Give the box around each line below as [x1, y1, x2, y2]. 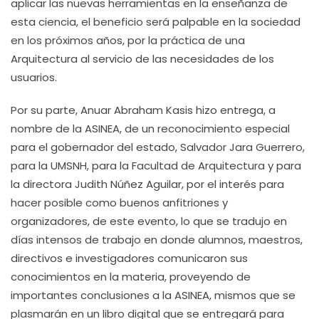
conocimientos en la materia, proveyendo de [11, 269, 251, 284]
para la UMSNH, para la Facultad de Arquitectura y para [11, 158, 301, 173]
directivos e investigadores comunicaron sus [11, 251, 248, 266]
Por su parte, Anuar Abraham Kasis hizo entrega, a [11, 103, 276, 117]
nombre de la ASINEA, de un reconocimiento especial [11, 121, 290, 136]
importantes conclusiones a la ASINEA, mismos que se [11, 288, 296, 303]
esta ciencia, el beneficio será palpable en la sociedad [11, 14, 300, 29]
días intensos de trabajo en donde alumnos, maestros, [11, 232, 303, 247]
